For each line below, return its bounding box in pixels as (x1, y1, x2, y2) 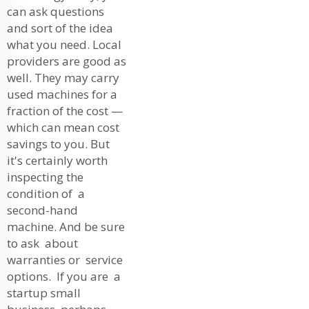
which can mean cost (7, 119, 119, 135)
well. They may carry (7, 69, 122, 86)
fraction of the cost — (7, 102, 123, 119)
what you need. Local (7, 36, 121, 52)
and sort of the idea (7, 19, 113, 36)
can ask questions (7, 3, 104, 19)
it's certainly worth (7, 152, 108, 168)
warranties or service (7, 251, 123, 268)
